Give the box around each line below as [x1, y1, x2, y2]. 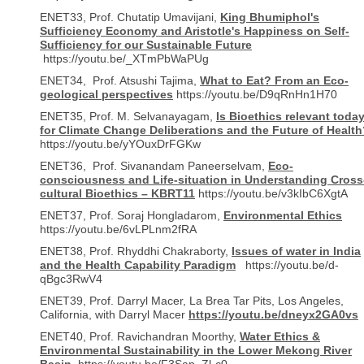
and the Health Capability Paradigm [40, 259, 236, 272]
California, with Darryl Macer [40, 309, 188, 322]
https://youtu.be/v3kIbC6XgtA [195, 188, 348, 201]
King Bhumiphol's [220, 11, 319, 24]
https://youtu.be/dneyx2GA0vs [188, 309, 358, 322]
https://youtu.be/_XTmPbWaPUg [40, 53, 209, 66]
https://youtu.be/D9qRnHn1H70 [173, 89, 337, 102]
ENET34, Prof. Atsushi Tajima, [40, 75, 200, 88]
